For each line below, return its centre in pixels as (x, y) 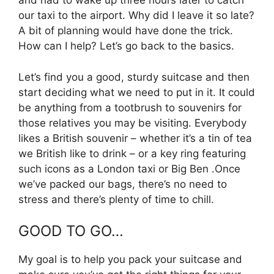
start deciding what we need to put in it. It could (137, 92)
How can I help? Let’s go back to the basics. (126, 46)
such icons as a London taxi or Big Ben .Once (129, 168)
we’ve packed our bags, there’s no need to (123, 184)
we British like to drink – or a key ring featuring (132, 153)
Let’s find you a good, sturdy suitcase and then (134, 77)
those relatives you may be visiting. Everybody (132, 123)
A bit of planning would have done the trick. (126, 31)
